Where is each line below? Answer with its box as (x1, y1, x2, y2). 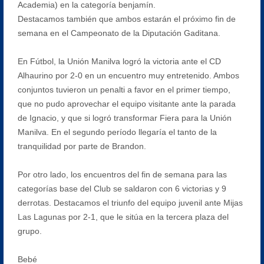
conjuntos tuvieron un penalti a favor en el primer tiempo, (17, 84, 230, 94)
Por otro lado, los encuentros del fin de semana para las (17, 169, 227, 179)
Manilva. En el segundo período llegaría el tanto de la (17, 127, 217, 137)
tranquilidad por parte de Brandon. (17, 141, 146, 151)
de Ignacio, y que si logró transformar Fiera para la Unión (17, 113, 232, 123)
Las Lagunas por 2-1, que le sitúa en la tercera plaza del (17, 212, 229, 222)
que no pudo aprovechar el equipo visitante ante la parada (17, 98, 236, 108)
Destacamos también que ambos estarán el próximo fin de (17, 14, 236, 24)
